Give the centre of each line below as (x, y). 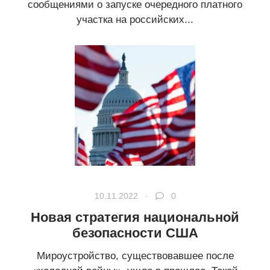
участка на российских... (135, 20)
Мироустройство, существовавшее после (135, 256)
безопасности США (135, 233)
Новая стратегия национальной (135, 218)
